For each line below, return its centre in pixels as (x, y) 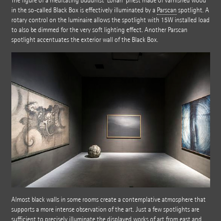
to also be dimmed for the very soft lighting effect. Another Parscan (99, 30)
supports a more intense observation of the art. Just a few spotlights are (105, 210)
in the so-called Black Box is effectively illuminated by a (84, 10)
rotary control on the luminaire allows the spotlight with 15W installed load (110, 20)
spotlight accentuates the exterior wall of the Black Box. (85, 39)
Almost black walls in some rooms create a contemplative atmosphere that (108, 200)
